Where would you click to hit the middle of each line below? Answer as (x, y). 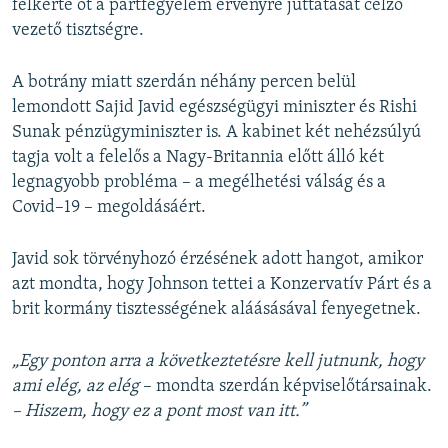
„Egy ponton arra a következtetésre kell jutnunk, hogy (218, 362)
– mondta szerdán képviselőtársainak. (285, 387)
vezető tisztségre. (78, 31)
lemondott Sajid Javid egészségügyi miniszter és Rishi (214, 108)
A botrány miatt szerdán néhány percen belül (184, 83)
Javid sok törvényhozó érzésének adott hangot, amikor (217, 260)
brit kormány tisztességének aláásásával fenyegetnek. (216, 310)
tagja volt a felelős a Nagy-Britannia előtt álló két (198, 158)
